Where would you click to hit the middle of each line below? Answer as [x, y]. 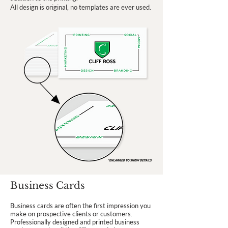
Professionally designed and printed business [75, 222]
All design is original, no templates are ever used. [81, 7]
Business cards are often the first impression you [80, 206]
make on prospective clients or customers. [71, 214]
